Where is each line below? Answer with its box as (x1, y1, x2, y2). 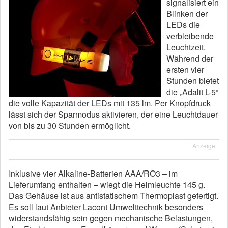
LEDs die (166, 19, 200, 31)
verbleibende (166, 30, 214, 42)
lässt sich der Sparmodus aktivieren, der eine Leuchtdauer (9, 108, 218, 120)
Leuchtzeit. (166, 41, 206, 53)
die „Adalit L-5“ (166, 86, 218, 98)
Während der (166, 52, 213, 64)
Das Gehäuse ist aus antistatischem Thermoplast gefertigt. (9, 190, 218, 202)
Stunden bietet (166, 75, 219, 87)
